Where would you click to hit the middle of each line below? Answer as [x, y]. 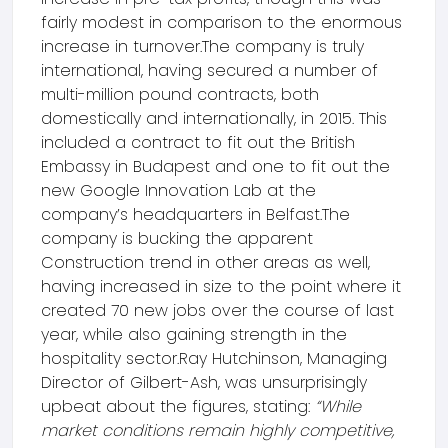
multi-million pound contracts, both [180, 94]
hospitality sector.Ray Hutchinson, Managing [214, 358]
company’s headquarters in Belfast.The [195, 214]
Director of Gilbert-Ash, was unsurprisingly [204, 382]
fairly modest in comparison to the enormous [221, 22]
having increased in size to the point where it [221, 286]
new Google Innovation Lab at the [178, 190]
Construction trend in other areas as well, [205, 262]
